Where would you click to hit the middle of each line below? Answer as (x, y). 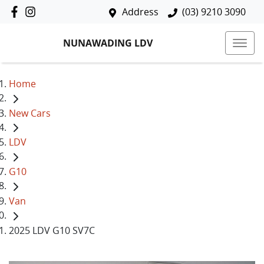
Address (140, 12)
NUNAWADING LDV (108, 43)
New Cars (30, 113)
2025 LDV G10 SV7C (52, 230)
